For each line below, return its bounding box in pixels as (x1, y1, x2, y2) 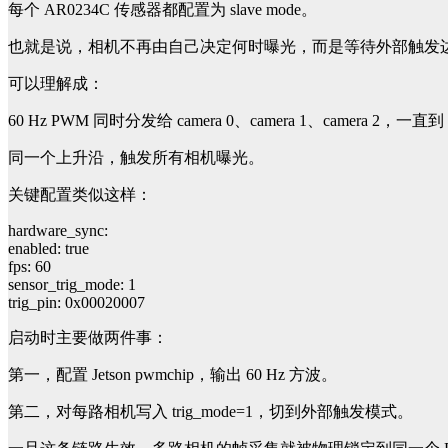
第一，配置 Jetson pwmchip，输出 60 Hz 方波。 (8, 365, 337, 383)
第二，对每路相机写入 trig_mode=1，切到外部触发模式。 (8, 402, 413, 420)
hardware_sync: (8, 221, 108, 239)
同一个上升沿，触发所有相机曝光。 (8, 148, 264, 166)
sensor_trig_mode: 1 (8, 275, 136, 293)
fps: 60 (8, 257, 51, 275)
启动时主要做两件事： (8, 328, 168, 346)
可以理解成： (8, 74, 104, 92)
